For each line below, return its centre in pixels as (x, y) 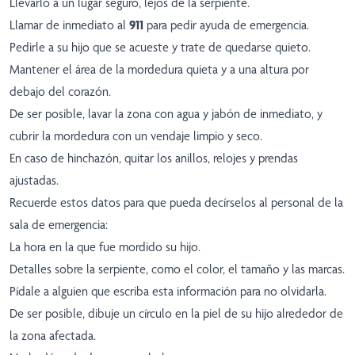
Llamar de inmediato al (69, 25)
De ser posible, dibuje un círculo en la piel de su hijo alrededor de (176, 314)
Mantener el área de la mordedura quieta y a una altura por (159, 70)
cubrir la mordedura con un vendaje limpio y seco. (136, 136)
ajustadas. (34, 181)
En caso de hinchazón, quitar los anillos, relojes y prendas (154, 158)
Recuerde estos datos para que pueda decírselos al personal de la (176, 203)
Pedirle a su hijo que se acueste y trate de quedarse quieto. (160, 48)
